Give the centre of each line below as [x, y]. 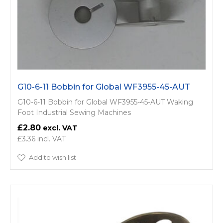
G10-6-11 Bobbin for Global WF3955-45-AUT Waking [105, 102]
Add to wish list [53, 157]
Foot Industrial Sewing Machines [74, 112]
